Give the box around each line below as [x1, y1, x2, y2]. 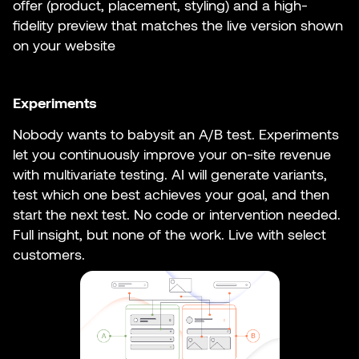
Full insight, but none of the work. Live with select [13, 225, 326, 244]
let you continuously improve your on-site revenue [13, 145, 331, 163]
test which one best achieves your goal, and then [13, 185, 329, 204]
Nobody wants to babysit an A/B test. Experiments [13, 125, 339, 143]
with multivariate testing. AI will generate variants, [13, 165, 327, 184]
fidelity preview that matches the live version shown [13, 16, 343, 34]
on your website [13, 36, 115, 54]
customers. [13, 245, 85, 264]
